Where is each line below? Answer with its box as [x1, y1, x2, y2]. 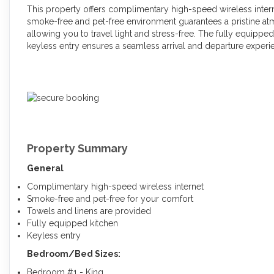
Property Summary [27, 141, 128, 155]
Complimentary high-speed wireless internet [27, 181, 204, 191]
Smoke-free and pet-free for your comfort [27, 193, 193, 204]
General [27, 163, 64, 173]
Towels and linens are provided [27, 206, 151, 216]
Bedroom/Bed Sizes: [27, 248, 120, 259]
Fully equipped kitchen [27, 218, 118, 228]
